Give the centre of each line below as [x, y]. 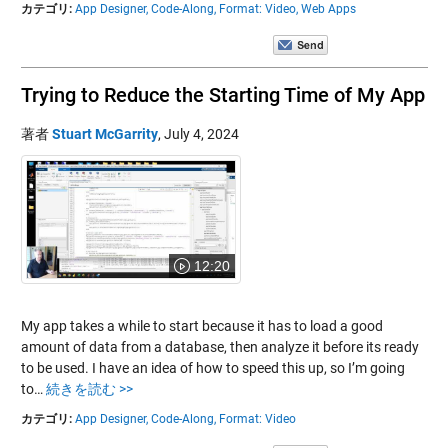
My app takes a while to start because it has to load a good [201, 325]
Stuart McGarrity [104, 133]
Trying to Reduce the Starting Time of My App [222, 94]
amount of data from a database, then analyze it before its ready [219, 346]
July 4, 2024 [201, 133]
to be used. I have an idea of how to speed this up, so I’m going [212, 367]
